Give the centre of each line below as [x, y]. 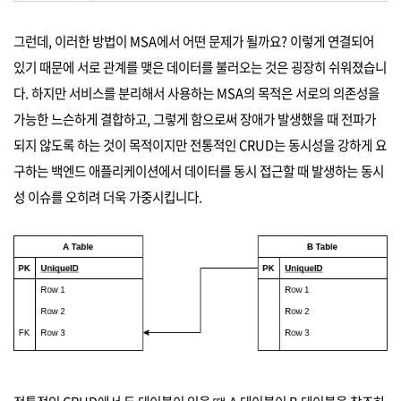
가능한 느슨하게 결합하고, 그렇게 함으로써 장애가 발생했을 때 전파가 [195, 119]
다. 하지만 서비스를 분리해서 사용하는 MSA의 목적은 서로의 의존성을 [196, 93]
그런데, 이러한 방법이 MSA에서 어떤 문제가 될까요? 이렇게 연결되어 [194, 41]
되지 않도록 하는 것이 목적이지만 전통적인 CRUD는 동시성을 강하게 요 [200, 145]
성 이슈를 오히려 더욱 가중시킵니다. [108, 196]
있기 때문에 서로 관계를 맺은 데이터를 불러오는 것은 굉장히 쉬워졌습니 [200, 67]
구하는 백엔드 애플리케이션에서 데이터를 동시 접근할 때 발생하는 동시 [199, 171]
